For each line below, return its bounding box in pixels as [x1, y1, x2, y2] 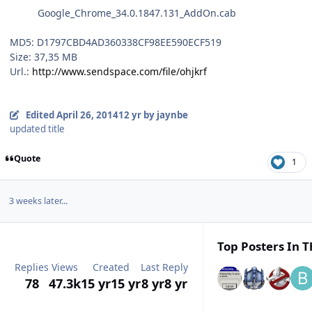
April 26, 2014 [56, 108, 118, 121]
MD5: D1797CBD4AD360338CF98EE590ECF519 [10, 35, 221, 49]
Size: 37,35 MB [10, 49, 77, 63]
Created [92, 260, 130, 274]
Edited [25, 108, 56, 121]
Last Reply [141, 260, 188, 274]
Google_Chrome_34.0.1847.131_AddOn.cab [10, 6, 236, 19]
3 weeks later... [8, 195, 68, 208]
